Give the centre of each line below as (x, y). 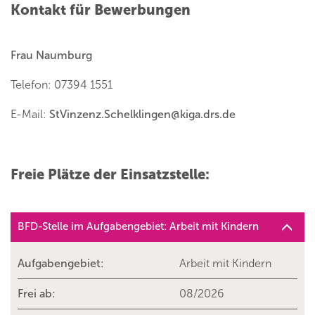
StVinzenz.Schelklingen (110, 115)
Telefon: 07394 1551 (62, 85)
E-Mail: (30, 115)
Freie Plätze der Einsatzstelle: (110, 175)
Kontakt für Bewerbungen (101, 10)
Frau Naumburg (51, 56)
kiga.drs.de (208, 115)
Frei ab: (37, 294)
